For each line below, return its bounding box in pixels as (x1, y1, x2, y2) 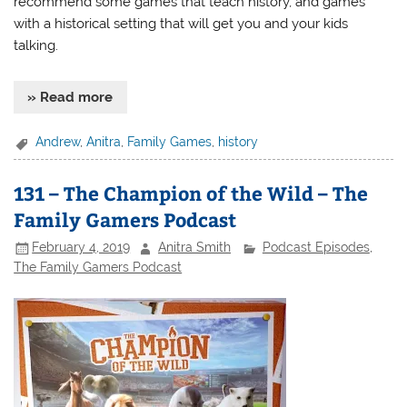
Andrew (35, 134, 81, 150)
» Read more (27, 89, 114, 106)
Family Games (127, 134, 213, 150)
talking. (14, 37, 59, 55)
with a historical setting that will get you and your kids (14, 15, 349, 33)
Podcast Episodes (262, 240, 370, 255)
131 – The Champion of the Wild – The (14, 179, 369, 206)
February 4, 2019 (32, 240, 131, 255)
